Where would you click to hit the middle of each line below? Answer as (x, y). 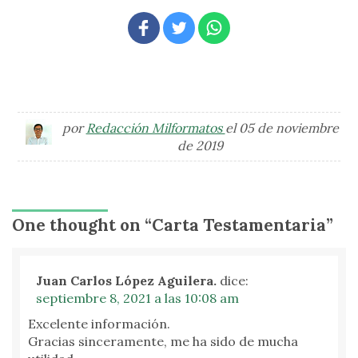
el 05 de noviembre (282, 128)
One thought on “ (82, 225)
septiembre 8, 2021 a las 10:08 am (137, 298)
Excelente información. (99, 324)
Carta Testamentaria (239, 225)
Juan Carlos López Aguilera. (126, 281)
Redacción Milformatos (155, 128)
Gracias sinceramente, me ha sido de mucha (163, 342)
